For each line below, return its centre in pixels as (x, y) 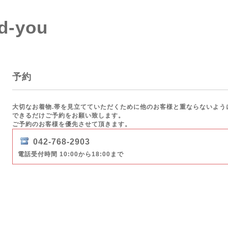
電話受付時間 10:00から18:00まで (71, 154)
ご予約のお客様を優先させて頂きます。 (72, 124)
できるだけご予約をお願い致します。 (68, 116)
